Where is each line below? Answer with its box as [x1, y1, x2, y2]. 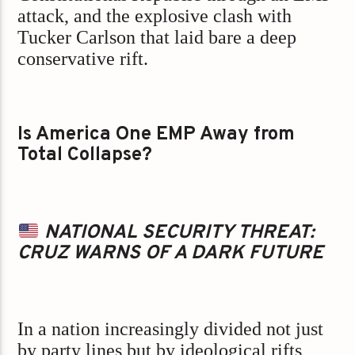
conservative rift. [17, 48, 149, 70]
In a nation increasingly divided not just [17, 319, 324, 340]
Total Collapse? [17, 143, 153, 168]
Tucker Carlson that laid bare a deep [17, 27, 297, 48]
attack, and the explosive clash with [17, 6, 292, 27]
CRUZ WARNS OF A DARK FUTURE [17, 242, 324, 266]
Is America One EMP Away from [17, 123, 296, 147]
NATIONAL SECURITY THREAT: [39, 221, 315, 246]
